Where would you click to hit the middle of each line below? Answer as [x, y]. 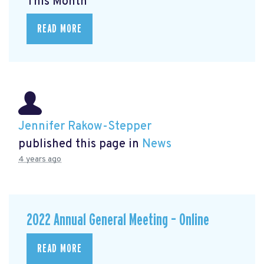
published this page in [80, 145]
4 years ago [40, 160]
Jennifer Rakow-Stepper [85, 127]
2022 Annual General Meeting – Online [118, 220]
